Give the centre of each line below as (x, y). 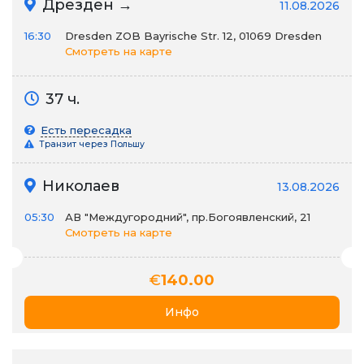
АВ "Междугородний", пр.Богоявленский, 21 (188, 217)
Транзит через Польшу (91, 144)
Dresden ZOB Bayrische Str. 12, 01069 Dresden (193, 36)
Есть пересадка (86, 130)
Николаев (79, 186)
